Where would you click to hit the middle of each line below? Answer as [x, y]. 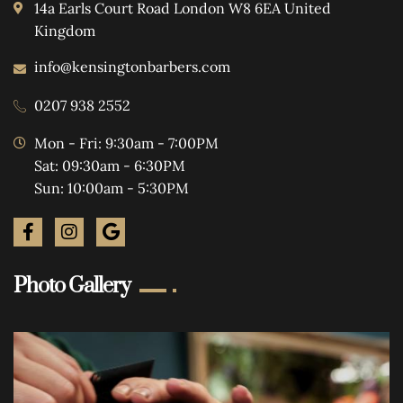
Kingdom [64, 31]
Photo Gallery [72, 287]
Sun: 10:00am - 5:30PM [111, 188]
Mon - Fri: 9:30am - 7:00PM [126, 143]
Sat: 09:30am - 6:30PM [109, 166]
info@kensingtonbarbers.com [132, 67]
